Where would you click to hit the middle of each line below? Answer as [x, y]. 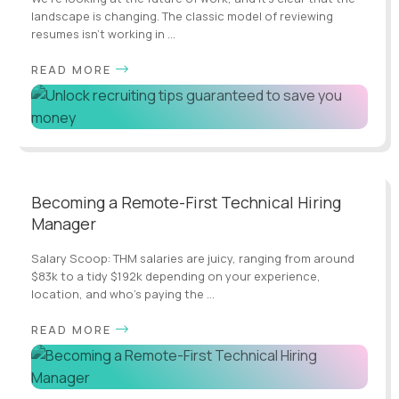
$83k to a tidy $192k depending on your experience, [176, 276]
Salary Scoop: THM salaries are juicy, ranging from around [193, 258]
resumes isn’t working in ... [103, 33]
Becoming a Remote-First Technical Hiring [186, 202]
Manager [64, 223]
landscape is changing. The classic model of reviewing [182, 16]
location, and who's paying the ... [123, 293]
